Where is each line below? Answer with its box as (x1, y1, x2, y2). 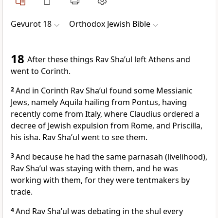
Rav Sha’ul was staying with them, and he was (11, 163, 178, 174)
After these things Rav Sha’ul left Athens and (27, 54, 190, 65)
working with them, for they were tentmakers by (11, 175, 190, 186)
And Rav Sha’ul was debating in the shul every (16, 206, 183, 217)
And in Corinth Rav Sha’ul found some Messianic (16, 85, 193, 96)
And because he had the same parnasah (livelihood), (16, 151, 207, 163)
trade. (11, 186, 33, 198)
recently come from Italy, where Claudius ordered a (11, 109, 200, 120)
